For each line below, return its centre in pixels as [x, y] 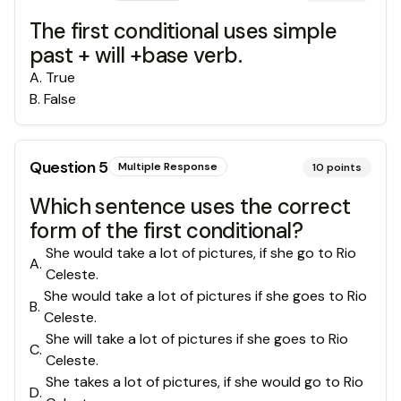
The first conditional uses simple [183, 31]
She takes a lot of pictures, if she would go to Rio [205, 382]
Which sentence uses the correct [190, 207]
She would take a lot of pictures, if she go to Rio [201, 253]
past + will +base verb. [136, 55]
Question [64, 168]
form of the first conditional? [166, 231]
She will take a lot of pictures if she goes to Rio [197, 339]
